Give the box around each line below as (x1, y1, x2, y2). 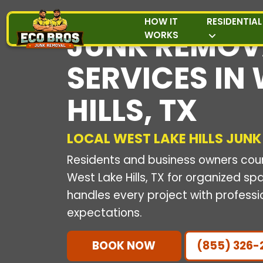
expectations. (66, 204, 142, 221)
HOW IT (144, 15, 178, 28)
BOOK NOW (92, 237, 156, 254)
